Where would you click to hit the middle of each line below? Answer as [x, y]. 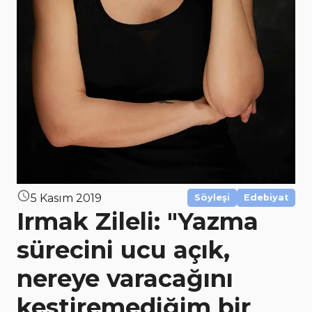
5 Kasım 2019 [66, 198]
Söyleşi [212, 197]
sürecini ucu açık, [123, 250]
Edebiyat [266, 197]
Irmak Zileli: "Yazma [138, 221]
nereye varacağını [125, 279]
